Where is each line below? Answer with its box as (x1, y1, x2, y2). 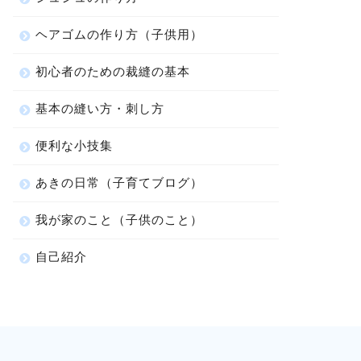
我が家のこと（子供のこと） (35, 212, 203, 227)
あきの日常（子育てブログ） (35, 175, 203, 190)
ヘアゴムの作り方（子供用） (35, 27, 203, 42)
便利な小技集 (35, 138, 113, 153)
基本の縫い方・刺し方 (35, 101, 164, 116)
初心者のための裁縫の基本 (35, 64, 190, 79)
